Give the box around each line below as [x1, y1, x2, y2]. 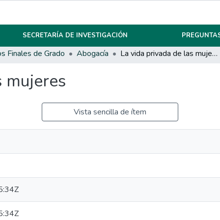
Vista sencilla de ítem [74, 107, 146, 117]
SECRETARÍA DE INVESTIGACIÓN [23, 31, 128, 40]
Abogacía [77, 48, 109, 59]
